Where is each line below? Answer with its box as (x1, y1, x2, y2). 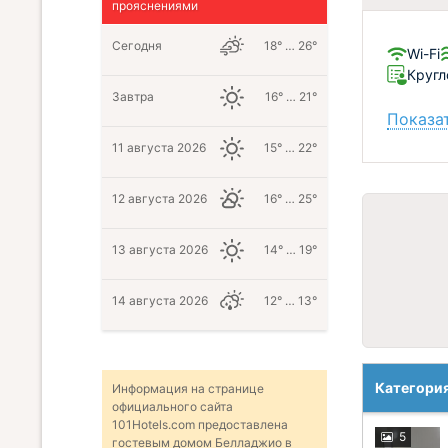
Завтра (112, 89, 154, 105)
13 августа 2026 (112, 242, 208, 258)
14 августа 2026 (112, 293, 208, 309)
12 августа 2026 (112, 191, 207, 207)
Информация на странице (112, 381, 264, 397)
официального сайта (112, 399, 233, 415)
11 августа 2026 (112, 140, 206, 156)
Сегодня (112, 38, 162, 54)
